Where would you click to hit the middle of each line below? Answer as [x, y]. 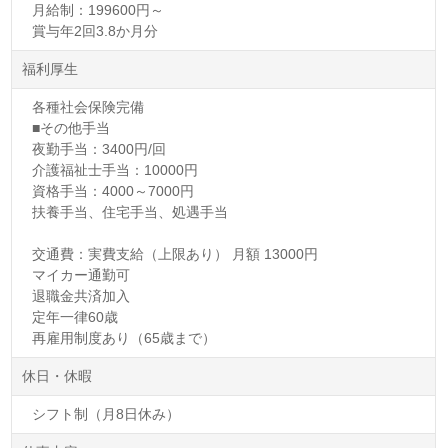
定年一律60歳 [75, 316]
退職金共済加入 [81, 295]
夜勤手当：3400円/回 [99, 148]
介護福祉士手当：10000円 [115, 169]
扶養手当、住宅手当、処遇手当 [130, 211]
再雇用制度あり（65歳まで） [124, 337]
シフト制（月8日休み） [106, 413]
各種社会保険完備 [88, 106]
